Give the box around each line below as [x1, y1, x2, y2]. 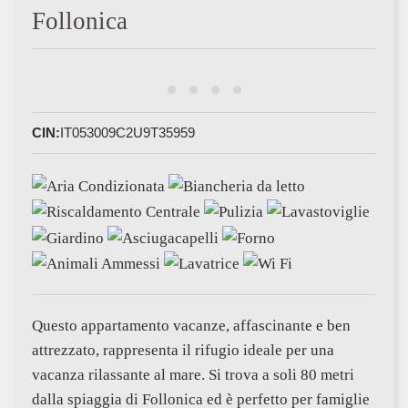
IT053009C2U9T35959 [60, 125, 195, 140]
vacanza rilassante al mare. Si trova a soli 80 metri [32, 366, 354, 384]
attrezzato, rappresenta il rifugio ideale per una [32, 342, 334, 360]
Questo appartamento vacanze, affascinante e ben [32, 317, 351, 335]
